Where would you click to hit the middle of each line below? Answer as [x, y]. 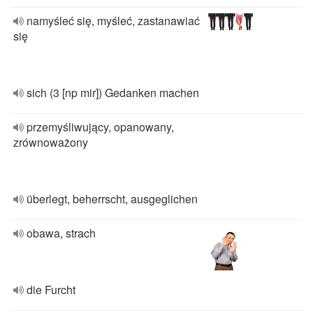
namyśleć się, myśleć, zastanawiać [113, 21]
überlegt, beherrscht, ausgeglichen [112, 199]
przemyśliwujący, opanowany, [100, 127]
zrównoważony [51, 142]
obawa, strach [61, 233]
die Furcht [51, 290]
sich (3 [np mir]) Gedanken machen [113, 93]
